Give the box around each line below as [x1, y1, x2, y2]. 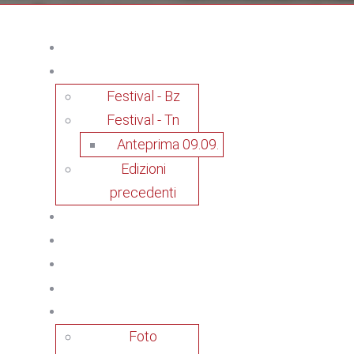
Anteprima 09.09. [116, 136, 219, 153]
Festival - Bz [106, 88, 180, 104]
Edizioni [120, 160, 166, 177]
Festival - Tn [107, 111, 179, 128]
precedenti [110, 184, 176, 201]
